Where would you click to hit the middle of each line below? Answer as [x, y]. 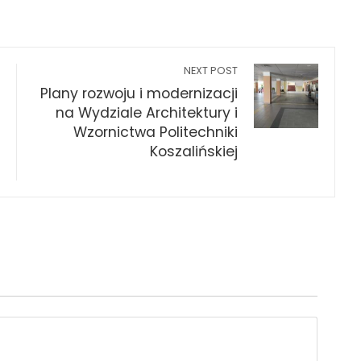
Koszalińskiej [194, 152]
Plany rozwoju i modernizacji [139, 94]
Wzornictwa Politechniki [156, 133]
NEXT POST [211, 71]
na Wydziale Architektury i [147, 113]
